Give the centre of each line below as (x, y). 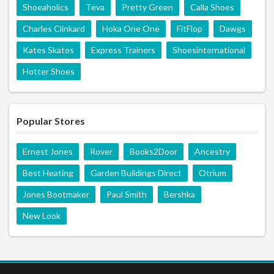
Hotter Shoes (49, 71)
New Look (42, 216)
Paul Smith (127, 194)
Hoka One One (131, 28)
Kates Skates (48, 50)
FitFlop (190, 28)
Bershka (180, 194)
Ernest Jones (48, 151)
